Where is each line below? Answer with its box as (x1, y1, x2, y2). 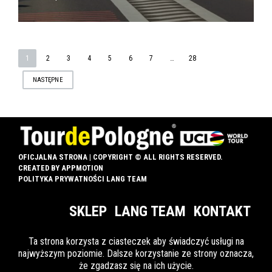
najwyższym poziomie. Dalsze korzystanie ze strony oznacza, (18, 248, 254, 259)
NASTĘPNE (33, 76, 63, 84)
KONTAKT (194, 202, 251, 220)
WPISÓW (18, 81, 102, 110)
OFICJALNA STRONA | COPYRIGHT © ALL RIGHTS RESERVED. (18, 152, 223, 161)
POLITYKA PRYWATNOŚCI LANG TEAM (18, 174, 147, 183)
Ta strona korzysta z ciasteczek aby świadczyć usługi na (28, 236, 244, 247)
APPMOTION (61, 163, 103, 172)
